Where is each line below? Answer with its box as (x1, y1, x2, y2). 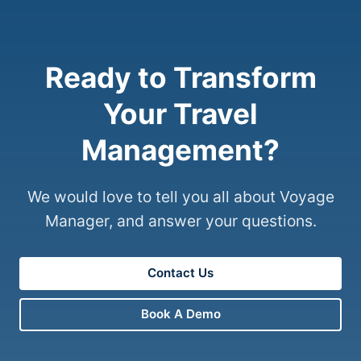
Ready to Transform (44, 60, 317, 95)
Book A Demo (140, 306, 221, 322)
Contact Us (147, 265, 214, 281)
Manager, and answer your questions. (44, 210, 317, 230)
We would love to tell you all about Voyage (27, 186, 334, 206)
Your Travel (103, 96, 258, 131)
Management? (81, 132, 280, 168)
